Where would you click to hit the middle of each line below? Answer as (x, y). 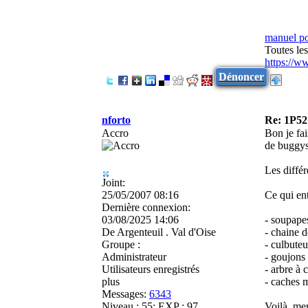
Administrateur (134, 256)
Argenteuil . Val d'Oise (165, 232)
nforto (116, 120)
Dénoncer (241, 76)
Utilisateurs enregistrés (151, 269)
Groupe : (121, 244)
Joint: (113, 182)
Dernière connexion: (146, 207)
